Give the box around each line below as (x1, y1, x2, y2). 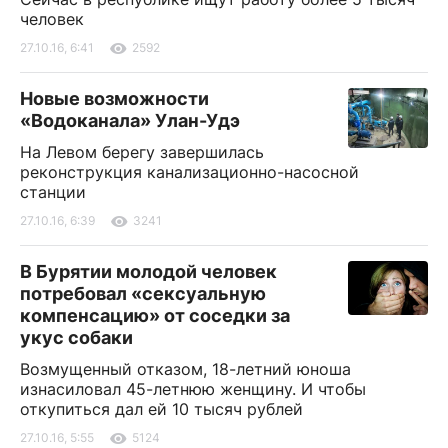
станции (20, 181, 86, 202)
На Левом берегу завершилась (20, 141, 264, 162)
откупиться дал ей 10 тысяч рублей (20, 398, 303, 419)
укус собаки (20, 326, 133, 348)
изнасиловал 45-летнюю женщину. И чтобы (20, 378, 366, 399)
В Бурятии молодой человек (20, 260, 277, 282)
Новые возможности (20, 87, 209, 109)
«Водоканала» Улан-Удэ (20, 109, 240, 131)
